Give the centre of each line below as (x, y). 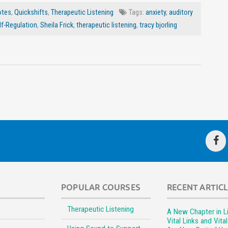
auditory (181, 13)
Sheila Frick (57, 25)
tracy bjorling (158, 25)
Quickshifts (31, 13)
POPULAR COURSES (101, 188)
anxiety (156, 13)
